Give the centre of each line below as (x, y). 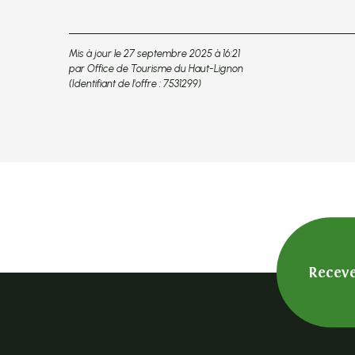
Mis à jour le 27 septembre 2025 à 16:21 (155, 54)
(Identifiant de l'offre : (116, 84)
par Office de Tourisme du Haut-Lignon (156, 69)
